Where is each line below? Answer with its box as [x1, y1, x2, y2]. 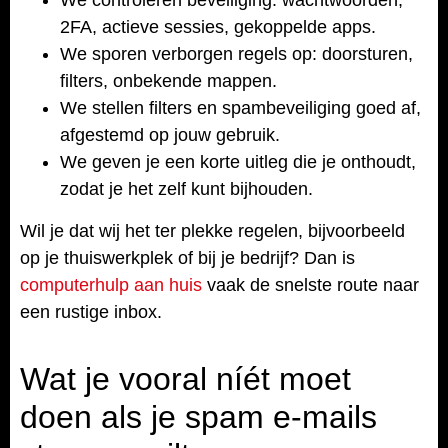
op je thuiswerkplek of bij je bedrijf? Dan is [20, 247, 355, 268]
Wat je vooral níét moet [20, 361, 351, 397]
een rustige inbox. [20, 301, 162, 322]
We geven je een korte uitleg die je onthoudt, [60, 151, 416, 172]
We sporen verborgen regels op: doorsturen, [60, 43, 413, 64]
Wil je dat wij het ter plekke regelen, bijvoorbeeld [20, 220, 405, 241]
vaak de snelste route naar [202, 274, 419, 295]
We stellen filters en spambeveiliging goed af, [60, 97, 421, 118]
